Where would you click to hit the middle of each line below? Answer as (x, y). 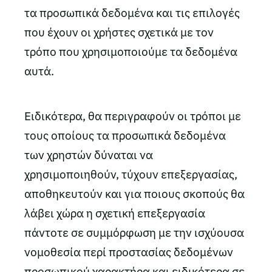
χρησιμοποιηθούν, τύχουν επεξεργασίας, (131, 174)
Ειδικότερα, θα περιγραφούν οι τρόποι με (133, 116)
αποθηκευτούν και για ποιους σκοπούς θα (134, 194)
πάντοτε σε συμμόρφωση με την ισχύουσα (134, 233)
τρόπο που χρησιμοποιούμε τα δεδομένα (131, 52)
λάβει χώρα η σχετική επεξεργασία (115, 213)
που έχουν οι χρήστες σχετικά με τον (119, 32)
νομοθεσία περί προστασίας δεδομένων (129, 252)
